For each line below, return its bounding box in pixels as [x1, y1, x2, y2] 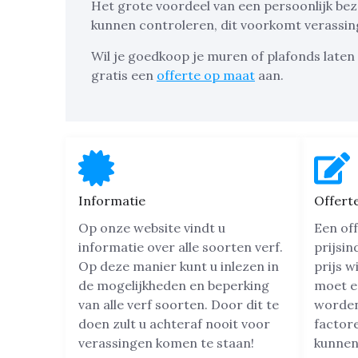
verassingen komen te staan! [78, 335, 254, 352]
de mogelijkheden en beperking [78, 277, 269, 294]
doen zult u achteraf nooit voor [78, 316, 270, 332]
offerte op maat [157, 66, 255, 83]
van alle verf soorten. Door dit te [78, 296, 279, 313]
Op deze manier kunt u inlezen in [78, 258, 279, 275]
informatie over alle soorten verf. [78, 239, 283, 256]
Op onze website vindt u [78, 220, 225, 237]
